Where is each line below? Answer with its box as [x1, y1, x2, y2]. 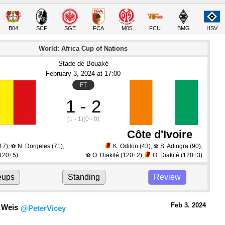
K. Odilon [113, 143, 138, 150]
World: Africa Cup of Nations [39, 45, 128, 52]
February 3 [46, 70, 77, 77]
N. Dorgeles [18, 143, 50, 150]
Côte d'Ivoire [127, 128, 192, 141]
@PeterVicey [21, 204, 66, 212]
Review [153, 173, 181, 181]
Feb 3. [171, 201, 190, 209]
